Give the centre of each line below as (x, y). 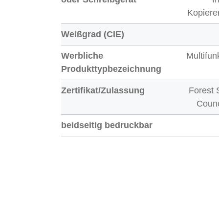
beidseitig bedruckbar (107, 125)
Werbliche (82, 56)
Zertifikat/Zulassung (103, 91)
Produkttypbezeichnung (111, 69)
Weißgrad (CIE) (93, 34)
